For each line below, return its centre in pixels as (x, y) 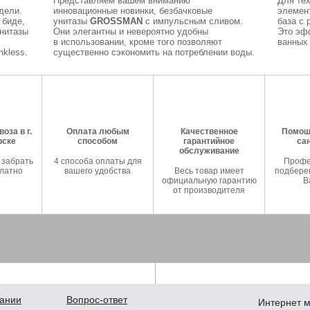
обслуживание (209, 151)
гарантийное (209, 141)
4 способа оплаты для (98, 161)
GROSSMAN (116, 21)
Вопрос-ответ (97, 300)
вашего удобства (98, 171)
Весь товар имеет (209, 171)
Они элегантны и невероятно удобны (130, 31)
